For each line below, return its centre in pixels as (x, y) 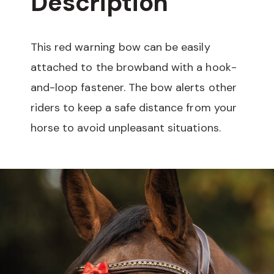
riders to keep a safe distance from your (134, 108)
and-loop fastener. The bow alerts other (134, 87)
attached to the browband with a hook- (134, 67)
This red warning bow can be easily (120, 47)
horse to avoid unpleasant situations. (127, 128)
